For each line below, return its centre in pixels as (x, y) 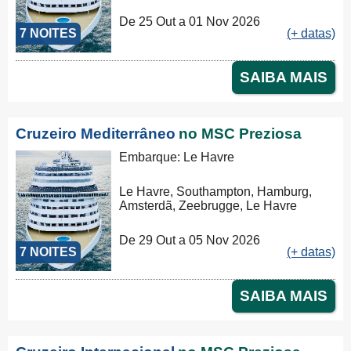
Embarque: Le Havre (177, 157)
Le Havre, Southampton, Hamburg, (216, 191)
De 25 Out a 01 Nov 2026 (190, 21)
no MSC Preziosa (240, 133)
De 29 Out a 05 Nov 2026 (190, 240)
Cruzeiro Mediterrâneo (96, 133)
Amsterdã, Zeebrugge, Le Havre (208, 205)
